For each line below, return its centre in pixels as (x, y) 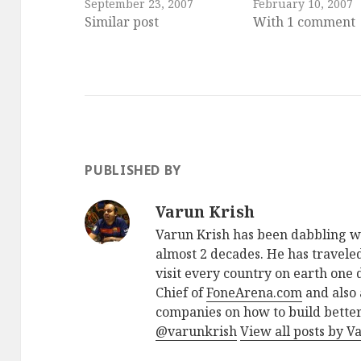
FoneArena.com (255, 293)
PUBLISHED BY (133, 170)
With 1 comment (305, 21)
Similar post (122, 21)
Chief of (181, 293)
